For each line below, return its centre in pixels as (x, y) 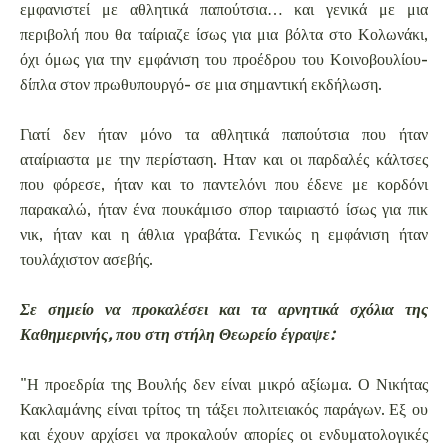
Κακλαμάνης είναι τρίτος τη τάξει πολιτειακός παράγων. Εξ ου (224, 409)
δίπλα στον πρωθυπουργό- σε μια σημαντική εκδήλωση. (200, 84)
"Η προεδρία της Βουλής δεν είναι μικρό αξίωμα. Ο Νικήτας (224, 384)
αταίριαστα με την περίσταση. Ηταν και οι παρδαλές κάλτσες (224, 159)
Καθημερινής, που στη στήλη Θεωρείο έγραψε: (177, 334)
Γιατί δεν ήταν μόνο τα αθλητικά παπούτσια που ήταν (224, 134)
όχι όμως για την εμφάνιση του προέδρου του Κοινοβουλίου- (224, 59)
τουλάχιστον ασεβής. (86, 259)
